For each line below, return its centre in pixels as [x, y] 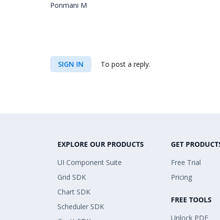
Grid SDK [72, 177]
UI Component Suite [90, 162]
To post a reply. [124, 64]
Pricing [181, 177]
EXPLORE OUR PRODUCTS [101, 144]
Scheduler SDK [81, 206]
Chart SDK [74, 192]
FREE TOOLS [191, 200]
